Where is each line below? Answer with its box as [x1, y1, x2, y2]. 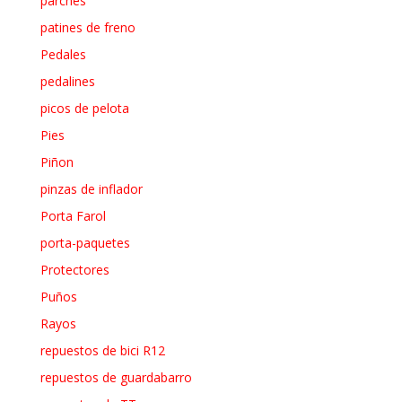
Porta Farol [39, 206, 106, 224]
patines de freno [39, 18, 135, 36]
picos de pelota [39, 99, 129, 117]
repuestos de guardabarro [39, 368, 192, 386]
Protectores [39, 260, 109, 278]
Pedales [39, 45, 86, 63]
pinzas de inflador [39, 179, 143, 197]
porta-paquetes [39, 233, 130, 251]
